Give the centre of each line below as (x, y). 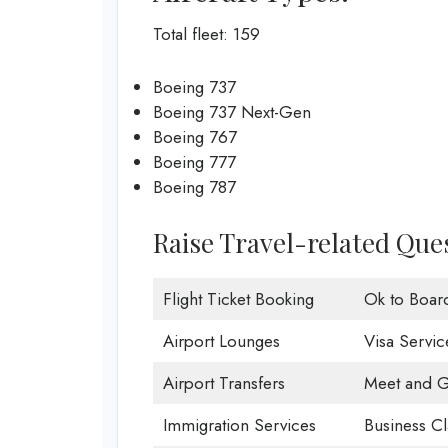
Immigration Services (239, 425)
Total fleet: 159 (206, 34)
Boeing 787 (194, 186)
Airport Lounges (221, 341)
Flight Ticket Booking (238, 299)
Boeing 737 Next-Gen (232, 111)
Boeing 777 (194, 161)
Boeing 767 (195, 136)
